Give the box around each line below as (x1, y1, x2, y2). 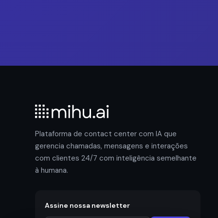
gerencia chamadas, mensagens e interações (35, 141, 188, 151)
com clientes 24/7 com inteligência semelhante (35, 153, 197, 163)
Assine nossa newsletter (45, 201, 130, 210)
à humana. (35, 165, 68, 175)
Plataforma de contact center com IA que (35, 129, 177, 139)
